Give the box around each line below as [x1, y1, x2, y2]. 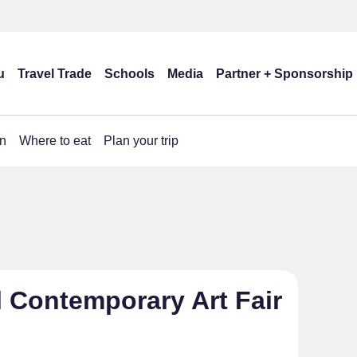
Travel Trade [18, 66, 92, 80]
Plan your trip [104, 134, 178, 147]
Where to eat [19, 134, 91, 147]
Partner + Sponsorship [216, 66, 353, 80]
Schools [104, 66, 155, 80]
